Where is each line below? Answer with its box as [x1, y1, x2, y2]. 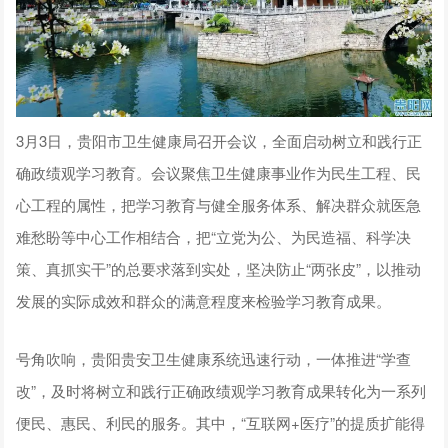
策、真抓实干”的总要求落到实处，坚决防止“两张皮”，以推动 [16, 258, 422, 280]
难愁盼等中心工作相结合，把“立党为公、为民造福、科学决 [16, 226, 412, 248]
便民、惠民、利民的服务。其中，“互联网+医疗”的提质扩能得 [16, 412, 426, 434]
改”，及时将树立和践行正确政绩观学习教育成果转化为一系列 [16, 380, 427, 402]
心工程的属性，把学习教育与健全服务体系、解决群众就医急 [16, 194, 422, 216]
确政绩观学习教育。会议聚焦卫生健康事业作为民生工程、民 [16, 162, 422, 184]
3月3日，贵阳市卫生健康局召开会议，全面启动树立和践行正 [16, 130, 423, 152]
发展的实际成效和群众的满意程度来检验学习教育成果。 [16, 290, 392, 312]
